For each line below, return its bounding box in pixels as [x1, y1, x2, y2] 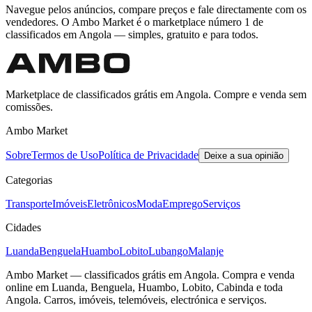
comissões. [6, 101, 53, 113]
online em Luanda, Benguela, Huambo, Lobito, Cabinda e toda [6, 281, 283, 293]
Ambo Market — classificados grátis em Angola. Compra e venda [6, 269, 295, 281]
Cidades [6, 221, 41, 233]
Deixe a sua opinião [204, 150, 283, 161]
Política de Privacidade [98, 149, 198, 161]
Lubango [148, 245, 188, 257]
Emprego [162, 198, 203, 210]
